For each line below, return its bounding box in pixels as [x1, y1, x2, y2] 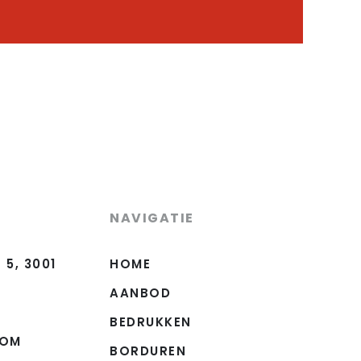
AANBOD [110, 284, 171, 301]
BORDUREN [110, 342, 186, 359]
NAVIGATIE [110, 209, 194, 227]
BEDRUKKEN [110, 313, 192, 330]
